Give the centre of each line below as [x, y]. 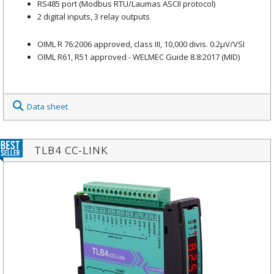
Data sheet [47, 107]
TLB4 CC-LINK [71, 150]
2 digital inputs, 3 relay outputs [94, 16]
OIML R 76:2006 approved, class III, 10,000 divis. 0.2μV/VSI [141, 44]
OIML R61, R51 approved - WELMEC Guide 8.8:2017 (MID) [139, 57]
